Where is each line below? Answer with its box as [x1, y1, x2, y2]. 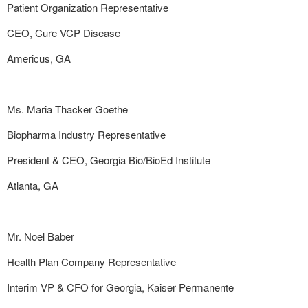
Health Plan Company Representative [7, 254, 176, 269]
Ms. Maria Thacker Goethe [7, 102, 128, 116]
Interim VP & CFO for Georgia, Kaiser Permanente [7, 280, 234, 294]
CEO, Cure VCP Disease [7, 25, 120, 40]
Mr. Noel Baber [7, 229, 74, 243]
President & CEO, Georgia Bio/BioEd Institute [7, 153, 210, 167]
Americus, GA [7, 51, 71, 65]
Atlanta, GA [7, 178, 58, 192]
